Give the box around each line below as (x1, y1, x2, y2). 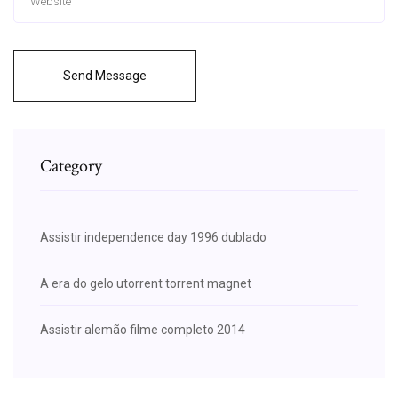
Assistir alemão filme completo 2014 (40, 322, 245, 337)
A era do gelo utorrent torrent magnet (40, 275, 251, 291)
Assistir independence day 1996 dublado (40, 229, 267, 244)
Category (40, 154, 102, 178)
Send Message (63, 68, 147, 83)
